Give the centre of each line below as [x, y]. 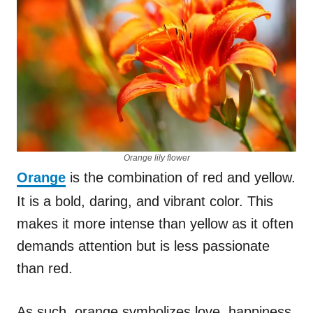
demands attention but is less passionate [143, 246]
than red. [47, 268]
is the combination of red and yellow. [181, 177]
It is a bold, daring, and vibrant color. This [145, 201]
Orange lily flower [156, 158]
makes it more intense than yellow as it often [155, 223]
